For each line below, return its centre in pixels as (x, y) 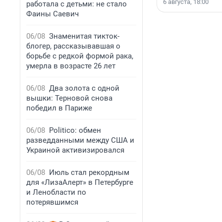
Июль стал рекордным (89, 172)
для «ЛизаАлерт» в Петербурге (80, 182)
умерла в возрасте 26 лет (71, 66)
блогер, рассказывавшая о (73, 46)
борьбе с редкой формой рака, (80, 56)
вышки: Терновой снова (69, 98)
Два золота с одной (84, 88)
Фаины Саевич (53, 14)
